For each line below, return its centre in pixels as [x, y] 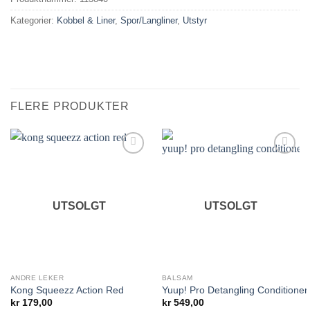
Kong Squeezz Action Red [67, 290]
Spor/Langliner [149, 20]
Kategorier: [34, 20]
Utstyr [195, 20]
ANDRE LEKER [37, 277]
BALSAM [177, 277]
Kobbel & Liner [86, 20]
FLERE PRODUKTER [70, 106]
